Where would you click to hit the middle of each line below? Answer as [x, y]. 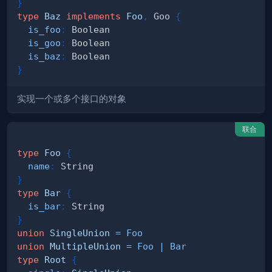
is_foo [44, 30]
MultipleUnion [85, 246]
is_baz [44, 56]
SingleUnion [80, 233]
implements [93, 16]
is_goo [44, 43]
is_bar [44, 206]
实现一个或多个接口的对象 [72, 99]
